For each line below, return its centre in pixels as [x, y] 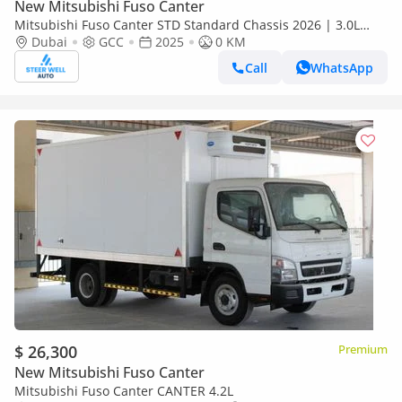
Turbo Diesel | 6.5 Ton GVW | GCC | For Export [154, 42]
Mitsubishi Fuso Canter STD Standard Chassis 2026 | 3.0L [187, 25]
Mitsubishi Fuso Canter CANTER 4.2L [124, 391]
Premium [363, 349]
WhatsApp [342, 67]
